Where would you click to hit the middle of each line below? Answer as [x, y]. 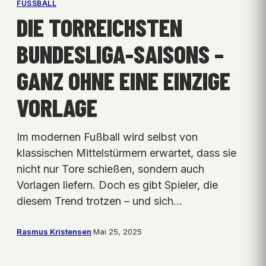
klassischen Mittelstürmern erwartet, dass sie [126, 153]
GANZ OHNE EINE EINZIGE [123, 80]
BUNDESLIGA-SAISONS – [120, 54]
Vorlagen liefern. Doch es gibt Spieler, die [117, 185]
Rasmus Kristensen [54, 232]
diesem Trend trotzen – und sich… [99, 201]
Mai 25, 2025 [118, 232]
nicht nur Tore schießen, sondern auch [110, 169]
